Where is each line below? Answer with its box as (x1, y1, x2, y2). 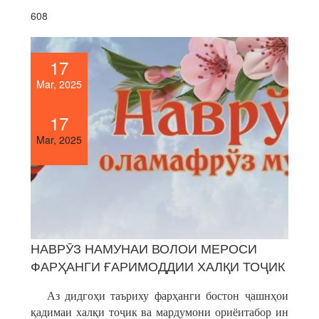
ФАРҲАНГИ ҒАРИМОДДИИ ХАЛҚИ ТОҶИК (31, 256, 286, 275)
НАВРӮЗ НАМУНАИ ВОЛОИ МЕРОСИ (31, 238, 258, 257)
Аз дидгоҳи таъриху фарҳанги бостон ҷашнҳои (31, 289, 288, 302)
